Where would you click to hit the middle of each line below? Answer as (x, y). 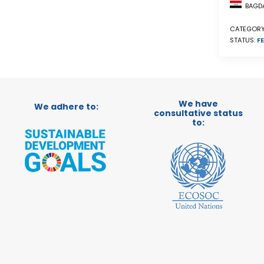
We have (198, 104)
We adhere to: (66, 107)
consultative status (198, 113)
